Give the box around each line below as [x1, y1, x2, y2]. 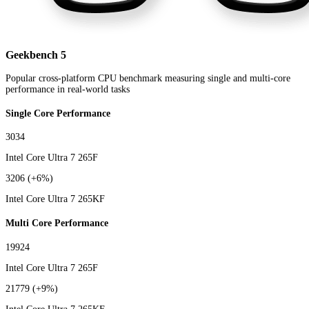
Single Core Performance [6, 108, 110, 119]
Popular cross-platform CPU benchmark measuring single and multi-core [6, 73, 290, 84]
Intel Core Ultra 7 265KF [6, 194, 105, 205]
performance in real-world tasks [6, 84, 130, 95]
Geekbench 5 [6, 48, 66, 61]
